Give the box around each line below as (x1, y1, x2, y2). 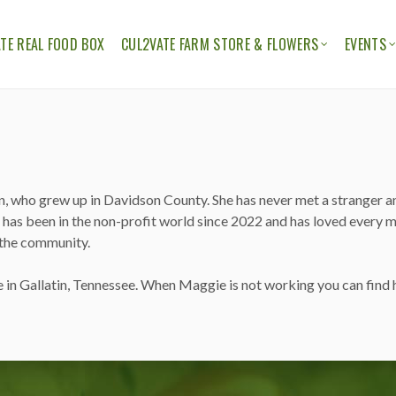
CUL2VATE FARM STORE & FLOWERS (120, 34, 319, 55)
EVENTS (345, 34, 386, 55)
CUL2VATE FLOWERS (132, 105, 242, 127)
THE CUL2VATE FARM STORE (132, 72, 287, 94)
